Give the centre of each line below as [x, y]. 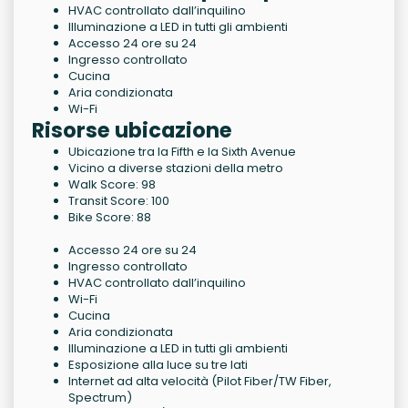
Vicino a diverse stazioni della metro [176, 168]
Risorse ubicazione [132, 131]
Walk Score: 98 [112, 185]
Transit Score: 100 [119, 201]
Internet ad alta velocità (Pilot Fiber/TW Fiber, [200, 382]
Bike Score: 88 [110, 218]
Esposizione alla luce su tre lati [158, 365]
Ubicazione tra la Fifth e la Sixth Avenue [182, 152]
